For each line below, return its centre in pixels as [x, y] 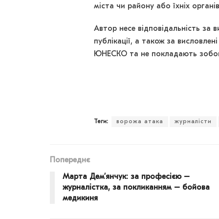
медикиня [80, 199]
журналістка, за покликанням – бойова [136, 188]
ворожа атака [140, 122]
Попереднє [70, 161]
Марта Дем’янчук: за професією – [126, 177]
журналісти [193, 122]
